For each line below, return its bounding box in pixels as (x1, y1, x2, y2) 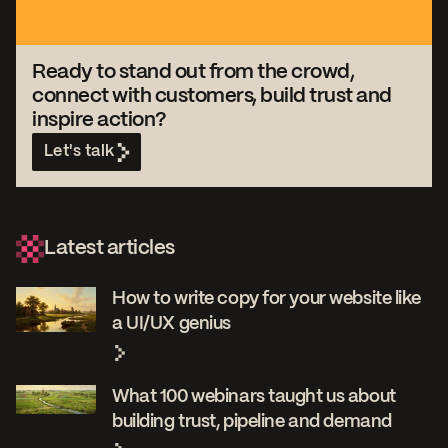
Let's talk (44, 144, 115, 160)
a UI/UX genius (112, 315, 231, 334)
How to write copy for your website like (112, 290, 421, 309)
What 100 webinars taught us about (112, 388, 396, 407)
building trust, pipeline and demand (112, 413, 392, 432)
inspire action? (32, 111, 171, 131)
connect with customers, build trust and (32, 87, 392, 107)
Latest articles (44, 239, 175, 259)
